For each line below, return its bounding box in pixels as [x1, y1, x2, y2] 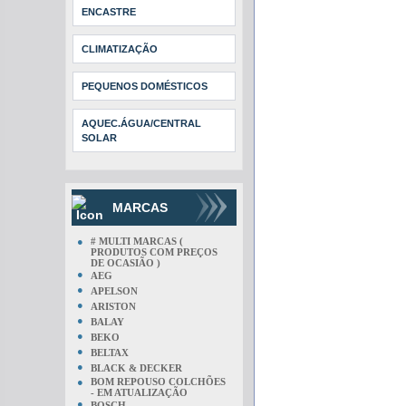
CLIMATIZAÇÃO [82, 43, 158, 54]
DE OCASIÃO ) [91, 257, 160, 268]
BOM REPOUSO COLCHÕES [91, 376, 226, 387]
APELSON [91, 285, 138, 296]
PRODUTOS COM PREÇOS [91, 246, 217, 257]
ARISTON [91, 301, 136, 312]
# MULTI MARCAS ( [91, 236, 183, 246]
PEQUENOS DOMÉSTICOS [82, 81, 208, 92]
